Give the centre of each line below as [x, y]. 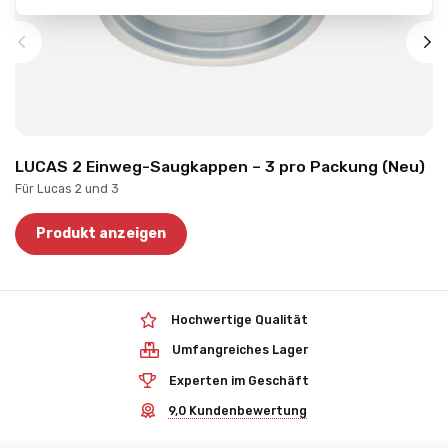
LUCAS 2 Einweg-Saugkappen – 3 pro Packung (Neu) [220, 166]
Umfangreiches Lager [240, 350]
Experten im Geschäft [239, 380]
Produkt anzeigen [101, 234]
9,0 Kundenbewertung [237, 410]
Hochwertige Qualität [239, 320]
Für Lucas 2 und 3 [67, 188]
